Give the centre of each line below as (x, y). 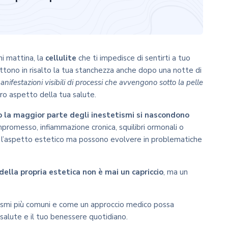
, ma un (176, 172)
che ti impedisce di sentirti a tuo (133, 58)
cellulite (61, 58)
